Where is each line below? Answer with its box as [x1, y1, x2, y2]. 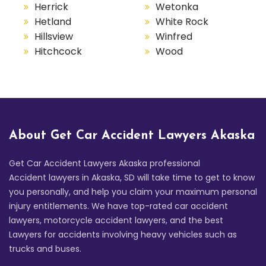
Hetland [34, 14, 71, 28]
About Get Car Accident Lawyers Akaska [9, 129, 255, 142]
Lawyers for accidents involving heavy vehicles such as [9, 228, 237, 240]
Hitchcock [34, 44, 82, 58]
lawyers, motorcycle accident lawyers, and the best [9, 214, 223, 226]
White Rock [155, 14, 208, 28]
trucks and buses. [9, 242, 81, 255]
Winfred [155, 29, 192, 43]
